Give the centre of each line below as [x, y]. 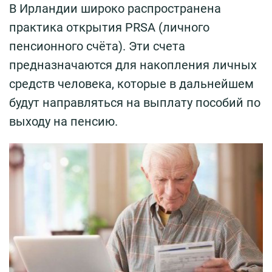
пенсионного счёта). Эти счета [97, 46]
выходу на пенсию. [63, 122]
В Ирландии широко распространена [115, 9]
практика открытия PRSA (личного [109, 28]
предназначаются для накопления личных [133, 65]
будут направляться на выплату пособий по [135, 103]
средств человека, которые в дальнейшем [131, 84]
